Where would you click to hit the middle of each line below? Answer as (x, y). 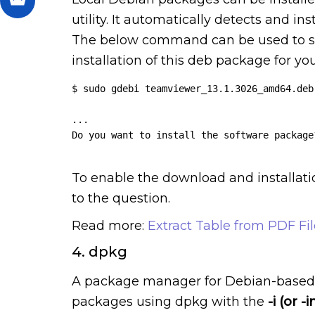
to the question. (121, 198)
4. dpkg (99, 251)
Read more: (110, 225)
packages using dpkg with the (168, 301)
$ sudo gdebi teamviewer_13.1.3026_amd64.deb (193, 88)
